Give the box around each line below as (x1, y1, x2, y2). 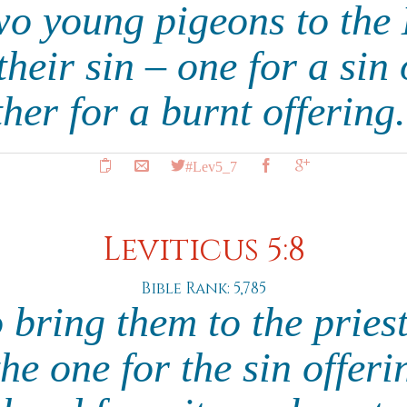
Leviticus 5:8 (102, 229, 305, 272)
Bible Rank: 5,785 (141, 278, 266, 299)
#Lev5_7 (184, 158, 237, 173)
